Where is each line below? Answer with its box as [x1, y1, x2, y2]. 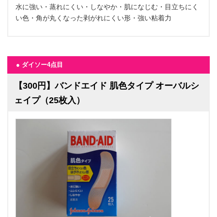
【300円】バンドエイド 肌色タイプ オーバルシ [14, 80, 199, 91]
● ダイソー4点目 [16, 61, 63, 68]
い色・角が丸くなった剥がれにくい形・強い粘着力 [15, 14, 171, 22]
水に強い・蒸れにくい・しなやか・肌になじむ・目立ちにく [15, 2, 199, 11]
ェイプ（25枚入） [14, 95, 85, 105]
